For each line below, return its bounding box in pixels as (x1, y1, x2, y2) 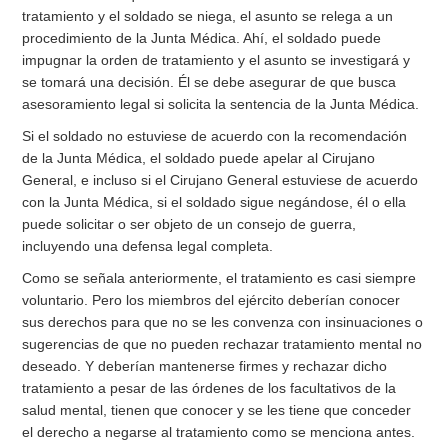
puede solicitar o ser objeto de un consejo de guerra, (22, 216, 357, 233)
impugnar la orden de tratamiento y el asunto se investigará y (22, 52, 411, 69)
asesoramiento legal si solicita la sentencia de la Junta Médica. (22, 96, 420, 113)
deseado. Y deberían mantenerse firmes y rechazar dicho (22, 358, 388, 375)
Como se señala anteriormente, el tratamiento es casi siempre (22, 270, 417, 287)
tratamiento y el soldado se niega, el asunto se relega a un (22, 8, 394, 25)
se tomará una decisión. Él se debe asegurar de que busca (22, 74, 397, 91)
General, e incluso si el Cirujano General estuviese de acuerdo (22, 172, 419, 189)
